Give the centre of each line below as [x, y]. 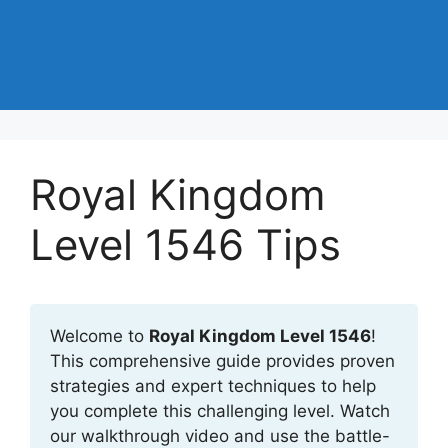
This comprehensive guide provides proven [222, 361]
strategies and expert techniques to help [213, 386]
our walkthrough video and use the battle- [220, 436]
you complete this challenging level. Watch [220, 411]
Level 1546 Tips [185, 244]
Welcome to [99, 336]
